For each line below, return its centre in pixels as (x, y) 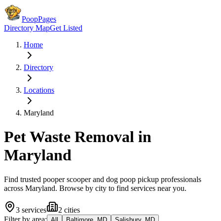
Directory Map (27, 28)
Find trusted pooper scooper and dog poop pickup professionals (103, 179)
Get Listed (66, 28)
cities (72, 210)
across (15, 188)
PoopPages (39, 19)
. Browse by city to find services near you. (121, 188)
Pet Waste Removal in (78, 137)
